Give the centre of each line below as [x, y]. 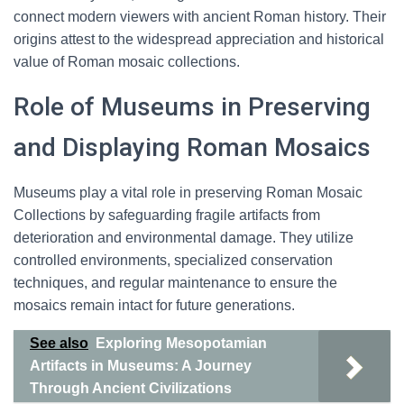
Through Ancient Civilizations [131, 388]
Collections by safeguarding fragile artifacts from [167, 215]
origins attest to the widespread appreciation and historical [199, 39]
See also [59, 343]
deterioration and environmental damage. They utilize [184, 238]
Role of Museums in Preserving [192, 107]
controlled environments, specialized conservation [173, 260]
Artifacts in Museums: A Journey [141, 366]
